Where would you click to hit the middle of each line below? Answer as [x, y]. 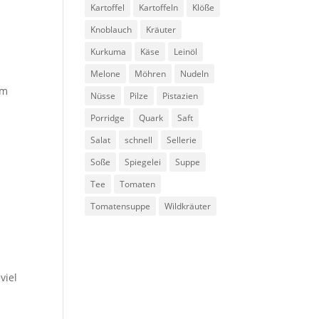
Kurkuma [109, 52]
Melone [106, 74]
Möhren [151, 74]
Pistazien [181, 96]
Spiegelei [143, 162]
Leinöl [186, 52]
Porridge [108, 118]
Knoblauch [111, 30]
